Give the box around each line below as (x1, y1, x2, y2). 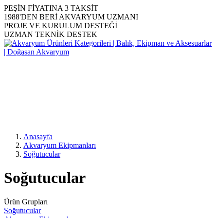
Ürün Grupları (4, 197, 48, 206)
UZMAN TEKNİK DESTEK (4, 30, 97, 38)
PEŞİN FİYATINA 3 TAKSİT (4, 4, 98, 12)
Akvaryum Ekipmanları (23, 141, 96, 149)
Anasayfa (23, 132, 53, 141)
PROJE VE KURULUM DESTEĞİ (4, 21, 117, 30)
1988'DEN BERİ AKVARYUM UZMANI (4, 13, 138, 21)
